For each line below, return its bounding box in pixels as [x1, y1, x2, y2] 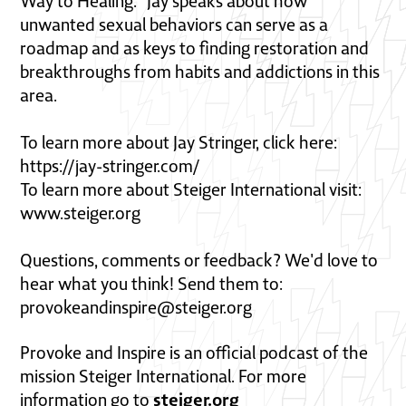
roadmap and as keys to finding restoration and [20, 37, 370, 59]
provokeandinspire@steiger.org [20, 296, 253, 318]
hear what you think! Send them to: [20, 273, 284, 295]
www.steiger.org [20, 202, 141, 224]
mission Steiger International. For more [20, 365, 307, 387]
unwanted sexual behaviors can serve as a [20, 14, 329, 35]
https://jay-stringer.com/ [20, 155, 201, 177]
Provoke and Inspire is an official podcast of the [20, 342, 369, 363]
